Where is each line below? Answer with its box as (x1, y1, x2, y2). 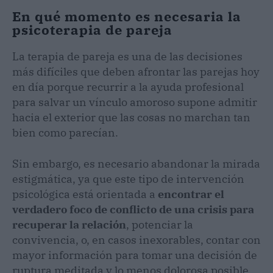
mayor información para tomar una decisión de (12, 247, 257, 262)
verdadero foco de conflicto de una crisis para (12, 202, 254, 216)
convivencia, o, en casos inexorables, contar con (12, 232, 261, 247)
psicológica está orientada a (12, 186, 158, 201)
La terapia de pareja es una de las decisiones (12, 49, 243, 63)
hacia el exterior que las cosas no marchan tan (12, 110, 250, 124)
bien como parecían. (12, 125, 121, 140)
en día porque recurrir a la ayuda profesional (12, 79, 244, 94)
